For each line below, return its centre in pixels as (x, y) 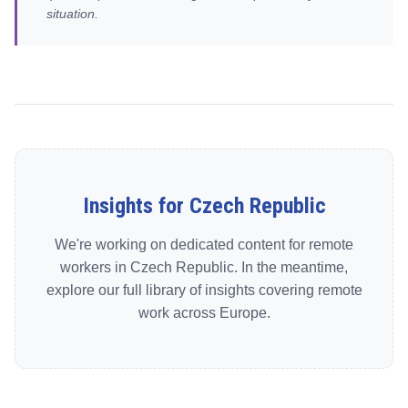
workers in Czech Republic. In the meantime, (204, 267)
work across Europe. (204, 313)
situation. (72, 14)
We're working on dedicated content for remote (204, 245)
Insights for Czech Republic (204, 206)
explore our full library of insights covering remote (204, 290)
